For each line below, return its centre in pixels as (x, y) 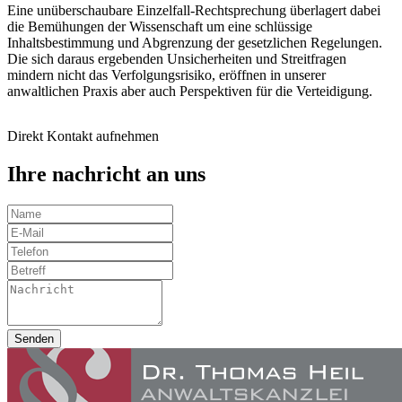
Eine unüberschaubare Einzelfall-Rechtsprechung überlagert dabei (194, 10)
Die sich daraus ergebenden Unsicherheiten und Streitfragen (177, 58)
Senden (34, 338)
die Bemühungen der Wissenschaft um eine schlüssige (160, 26)
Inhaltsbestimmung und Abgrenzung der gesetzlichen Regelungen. (195, 42)
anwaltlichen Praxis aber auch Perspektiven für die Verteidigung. (190, 91)
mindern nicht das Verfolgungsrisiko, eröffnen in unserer (166, 74)
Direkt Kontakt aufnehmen (83, 135)
